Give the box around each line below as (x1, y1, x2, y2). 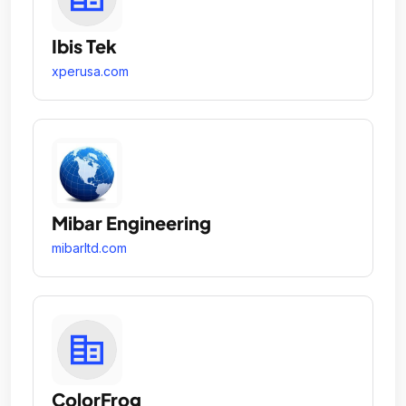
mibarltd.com (52, 239, 127, 256)
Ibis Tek (52, 34, 117, 57)
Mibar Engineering (52, 210, 211, 234)
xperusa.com (52, 63, 129, 79)
